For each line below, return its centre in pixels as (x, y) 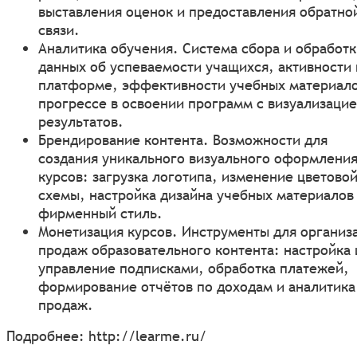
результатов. (81, 121)
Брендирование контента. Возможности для (183, 139)
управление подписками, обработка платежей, (194, 268)
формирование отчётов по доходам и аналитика (197, 286)
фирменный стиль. (100, 213)
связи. (59, 29)
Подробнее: (47, 335)
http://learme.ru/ (147, 335)
